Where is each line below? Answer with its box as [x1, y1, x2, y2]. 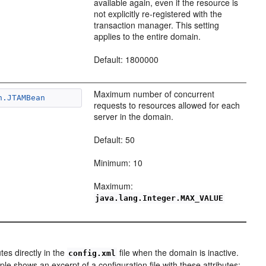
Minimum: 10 [94, 156, 143, 169]
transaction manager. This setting [94, 18, 220, 31]
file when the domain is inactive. [117, 246, 239, 258]
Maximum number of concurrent [94, 87, 215, 100]
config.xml [68, 248, 116, 258]
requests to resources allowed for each [94, 99, 240, 111]
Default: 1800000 [94, 53, 159, 65]
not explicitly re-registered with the [94, 7, 223, 20]
